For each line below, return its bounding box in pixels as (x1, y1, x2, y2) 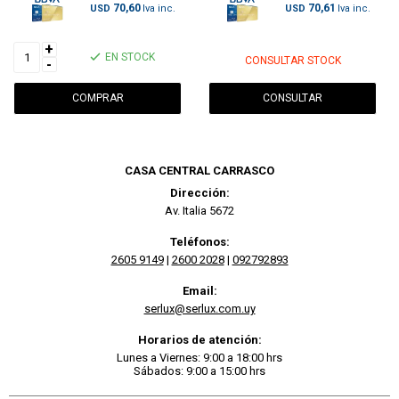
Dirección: (169, 185, 230, 199)
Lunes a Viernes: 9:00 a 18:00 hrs (117, 350, 282, 364)
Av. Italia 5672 (165, 203, 234, 217)
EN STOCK (104, 51, 155, 64)
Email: (182, 283, 217, 297)
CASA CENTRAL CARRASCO (125, 163, 274, 177)
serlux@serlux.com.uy (143, 301, 256, 315)
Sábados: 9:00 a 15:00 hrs (134, 363, 265, 378)
